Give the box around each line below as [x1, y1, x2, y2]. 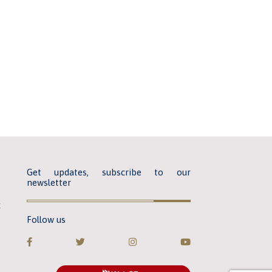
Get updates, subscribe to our [26, 166, 191, 177]
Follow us [26, 214, 66, 225]
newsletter [26, 177, 71, 188]
